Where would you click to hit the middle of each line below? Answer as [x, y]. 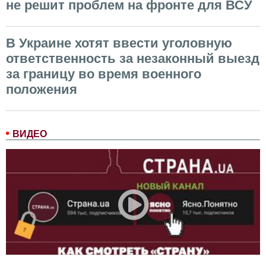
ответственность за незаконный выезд [133, 58]
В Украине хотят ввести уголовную [119, 43]
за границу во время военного [104, 74]
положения [42, 89]
